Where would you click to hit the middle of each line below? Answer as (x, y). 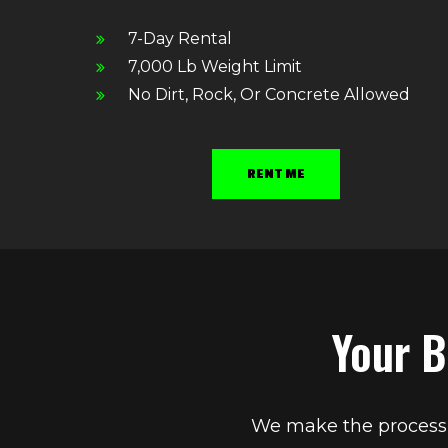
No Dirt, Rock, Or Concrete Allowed (269, 95)
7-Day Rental (180, 39)
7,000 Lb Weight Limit (215, 67)
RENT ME (276, 174)
